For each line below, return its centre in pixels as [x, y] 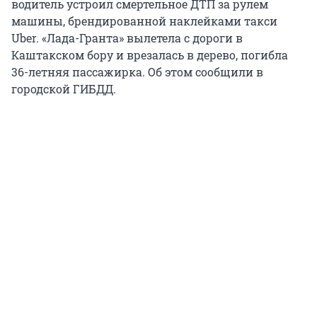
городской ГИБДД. [64, 89]
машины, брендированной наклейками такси [144, 21]
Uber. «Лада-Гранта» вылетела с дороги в [127, 38]
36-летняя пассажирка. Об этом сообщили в [137, 72]
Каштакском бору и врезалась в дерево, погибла [150, 55]
